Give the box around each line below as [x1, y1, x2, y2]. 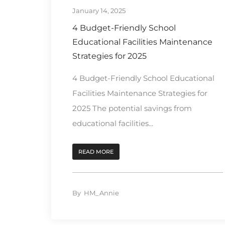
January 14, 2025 [72, 6, 126, 15]
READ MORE [78, 148, 114, 155]
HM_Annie [84, 188, 119, 197]
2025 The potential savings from [72, 103, 192, 113]
